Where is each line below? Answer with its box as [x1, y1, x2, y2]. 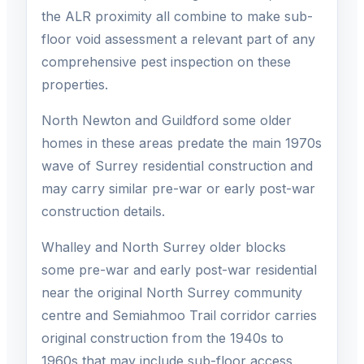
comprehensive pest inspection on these [41, 54, 291, 71]
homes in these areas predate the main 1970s [41, 135, 322, 152]
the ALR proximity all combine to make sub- [41, 8, 313, 25]
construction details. [41, 203, 165, 220]
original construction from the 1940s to [41, 330, 284, 347]
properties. [41, 76, 108, 93]
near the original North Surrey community [41, 284, 302, 301]
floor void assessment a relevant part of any [41, 31, 315, 48]
